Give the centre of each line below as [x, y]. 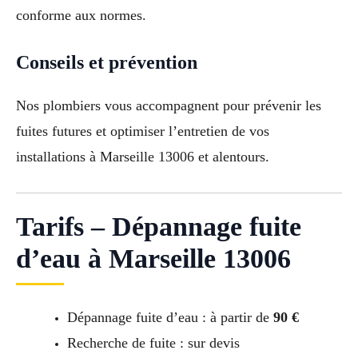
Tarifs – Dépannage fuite [159, 226]
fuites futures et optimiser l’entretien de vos [143, 131]
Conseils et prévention [107, 62]
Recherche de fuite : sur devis [153, 342]
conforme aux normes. [81, 16]
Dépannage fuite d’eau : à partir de [170, 317]
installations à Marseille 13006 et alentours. [143, 156]
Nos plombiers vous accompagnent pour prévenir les [169, 105]
